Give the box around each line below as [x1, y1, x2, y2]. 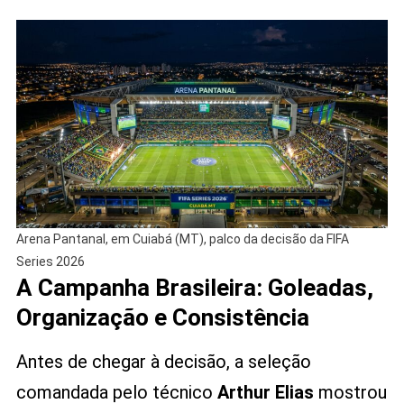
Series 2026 [15, 253, 85, 269]
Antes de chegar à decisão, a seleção [15, 350, 311, 372]
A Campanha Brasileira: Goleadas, [15, 273, 373, 301]
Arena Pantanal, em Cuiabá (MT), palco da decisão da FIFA [15, 231, 349, 246]
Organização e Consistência [15, 303, 309, 331]
